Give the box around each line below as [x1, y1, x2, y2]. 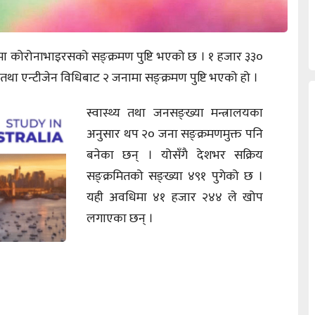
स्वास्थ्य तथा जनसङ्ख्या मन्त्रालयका [86, 102, 263, 124]
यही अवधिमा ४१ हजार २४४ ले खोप [86, 186, 263, 208]
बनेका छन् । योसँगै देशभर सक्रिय [86, 144, 263, 166]
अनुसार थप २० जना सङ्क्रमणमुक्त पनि [86, 123, 263, 145]
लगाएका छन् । [86, 207, 153, 229]
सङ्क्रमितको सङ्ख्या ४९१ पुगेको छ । [86, 165, 263, 187]
